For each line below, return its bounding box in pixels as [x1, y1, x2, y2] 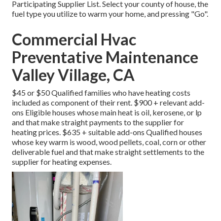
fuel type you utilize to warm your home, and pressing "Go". [12, 9, 208, 19]
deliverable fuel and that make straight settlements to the [12, 147, 204, 157]
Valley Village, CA [12, 65, 135, 85]
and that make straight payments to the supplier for [12, 117, 184, 127]
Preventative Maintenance [12, 47, 198, 67]
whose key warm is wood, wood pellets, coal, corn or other [12, 137, 206, 147]
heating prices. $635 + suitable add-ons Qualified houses [12, 127, 202, 137]
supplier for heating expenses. [12, 157, 111, 167]
